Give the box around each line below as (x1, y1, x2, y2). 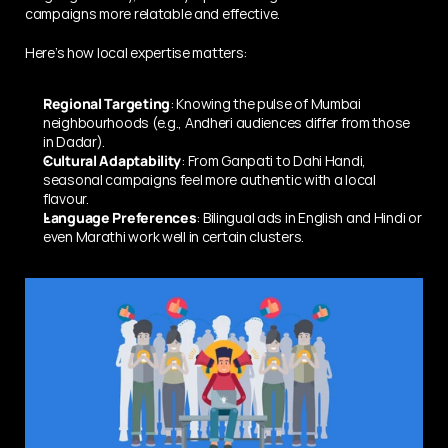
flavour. (43, 188, 89, 208)
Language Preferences (43, 207, 197, 227)
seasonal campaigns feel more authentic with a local (43, 169, 376, 189)
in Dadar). (43, 131, 106, 151)
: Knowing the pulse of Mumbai (169, 93, 361, 113)
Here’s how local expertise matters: (25, 42, 248, 62)
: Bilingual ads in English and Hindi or (196, 207, 422, 227)
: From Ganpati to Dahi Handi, (181, 150, 367, 170)
